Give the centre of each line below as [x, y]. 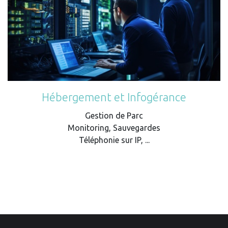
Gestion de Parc [114, 116]
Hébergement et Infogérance [114, 97]
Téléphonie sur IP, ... [114, 140]
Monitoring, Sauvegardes [114, 128]
